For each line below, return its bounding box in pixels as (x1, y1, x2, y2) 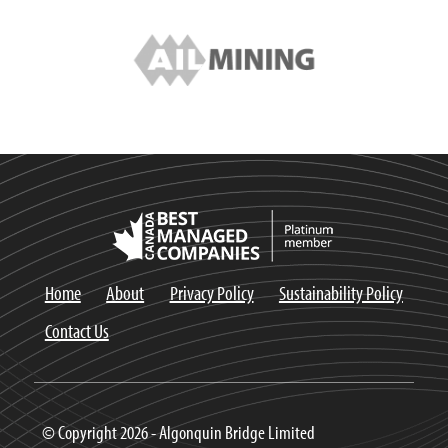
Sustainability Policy (278, 279, 403, 305)
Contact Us (44, 317, 109, 343)
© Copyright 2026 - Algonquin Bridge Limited (41, 420, 315, 445)
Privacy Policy (169, 279, 254, 305)
